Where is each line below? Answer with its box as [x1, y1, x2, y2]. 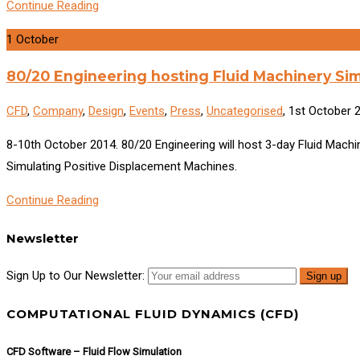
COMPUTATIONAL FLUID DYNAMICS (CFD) [6, 306, 299, 322]
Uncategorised [207, 104, 283, 119]
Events [129, 104, 165, 119]
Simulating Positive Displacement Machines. [6, 159, 237, 174]
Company [33, 104, 83, 119]
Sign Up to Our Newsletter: [6, 268, 145, 284]
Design [88, 104, 124, 119]
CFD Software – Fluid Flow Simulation [6, 346, 182, 358]
